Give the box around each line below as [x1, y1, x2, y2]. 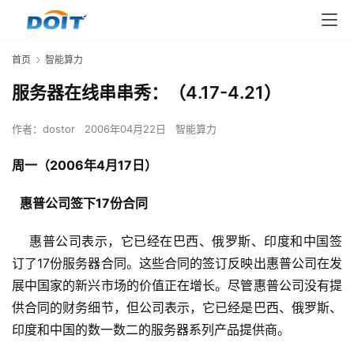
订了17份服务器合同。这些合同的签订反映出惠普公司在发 [12, 255, 342, 272]
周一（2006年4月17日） [12, 157, 157, 174]
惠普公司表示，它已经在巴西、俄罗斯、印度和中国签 [12, 233, 342, 250]
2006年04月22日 [85, 122, 169, 136]
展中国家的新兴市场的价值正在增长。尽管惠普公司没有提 [12, 277, 342, 294]
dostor [43, 122, 75, 136]
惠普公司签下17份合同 [20, 195, 148, 212]
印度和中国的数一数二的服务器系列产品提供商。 [12, 322, 290, 338]
